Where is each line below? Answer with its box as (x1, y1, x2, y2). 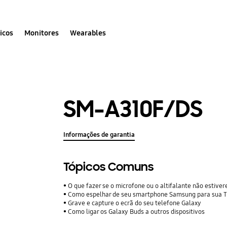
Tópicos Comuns (63, 160, 154, 175)
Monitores (24, 28, 59, 37)
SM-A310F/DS (63, 94, 203, 124)
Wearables (70, 28, 106, 37)
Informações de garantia (63, 131, 135, 139)
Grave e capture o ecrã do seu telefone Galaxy (68, 199, 202, 208)
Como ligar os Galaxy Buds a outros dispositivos (68, 208, 205, 216)
